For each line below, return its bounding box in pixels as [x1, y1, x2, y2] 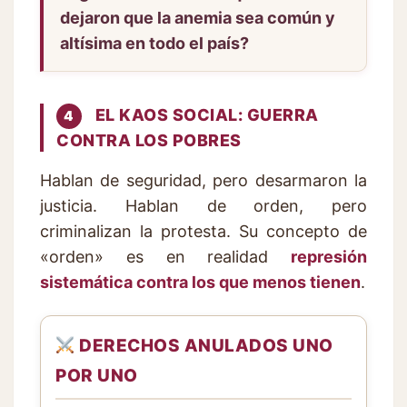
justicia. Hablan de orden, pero [40, 195, 367, 215]
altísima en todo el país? [60, 33, 249, 53]
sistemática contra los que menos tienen [40, 272, 361, 292]
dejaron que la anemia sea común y [60, 7, 335, 27]
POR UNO [55, 364, 138, 386]
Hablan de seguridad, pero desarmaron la [40, 170, 367, 190]
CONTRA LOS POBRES [56, 130, 242, 150]
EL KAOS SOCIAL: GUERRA [91, 104, 319, 124]
